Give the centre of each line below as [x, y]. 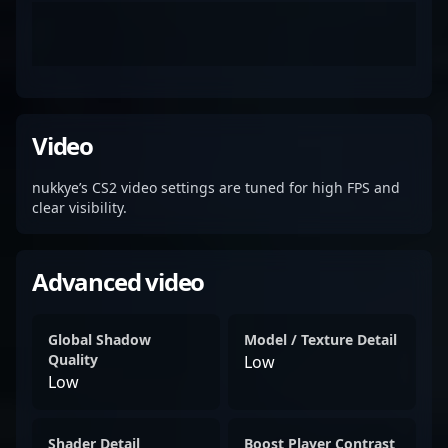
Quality [73, 359]
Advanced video [118, 281]
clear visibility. [79, 207]
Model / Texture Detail [320, 339]
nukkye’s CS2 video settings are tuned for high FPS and [216, 187]
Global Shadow [99, 339]
